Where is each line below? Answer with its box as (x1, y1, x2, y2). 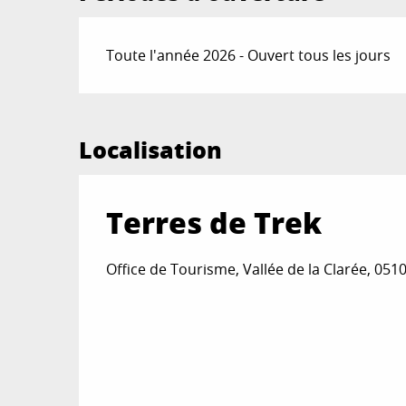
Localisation (79, 132, 222, 166)
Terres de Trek (106, 200, 322, 243)
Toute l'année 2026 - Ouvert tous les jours (106, 44, 391, 65)
